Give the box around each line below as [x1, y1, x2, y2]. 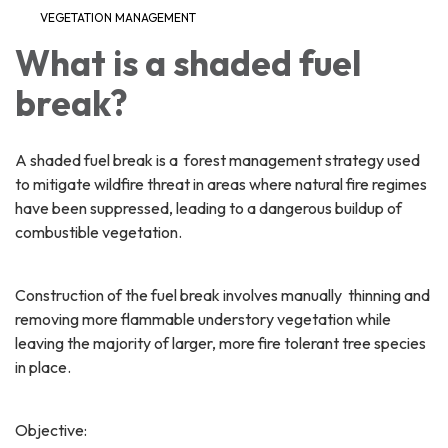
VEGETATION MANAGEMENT [40, 9, 196, 25]
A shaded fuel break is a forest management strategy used [15, 149, 420, 170]
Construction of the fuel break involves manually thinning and [15, 284, 430, 305]
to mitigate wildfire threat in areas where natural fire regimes [15, 173, 427, 194]
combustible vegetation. [15, 221, 182, 242]
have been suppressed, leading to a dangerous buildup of [15, 197, 402, 218]
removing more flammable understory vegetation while [15, 308, 391, 329]
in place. [15, 356, 71, 377]
